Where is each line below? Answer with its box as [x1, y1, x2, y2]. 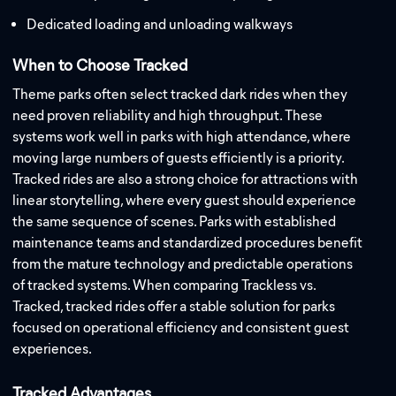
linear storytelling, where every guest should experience [12, 191, 357, 209]
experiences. [12, 339, 93, 357]
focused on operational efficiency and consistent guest [12, 318, 350, 336]
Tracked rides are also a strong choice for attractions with [12, 170, 359, 187]
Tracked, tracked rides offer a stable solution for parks [12, 297, 336, 315]
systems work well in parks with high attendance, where [12, 127, 352, 145]
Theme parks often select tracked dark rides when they [12, 85, 348, 103]
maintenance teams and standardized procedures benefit [12, 233, 363, 251]
